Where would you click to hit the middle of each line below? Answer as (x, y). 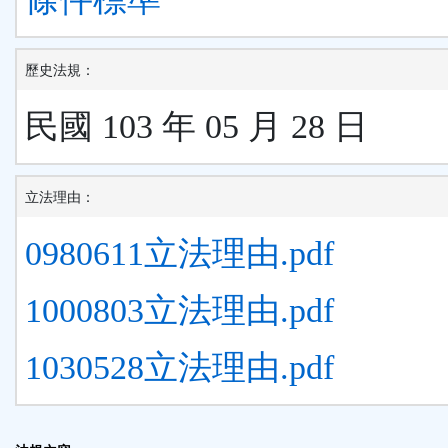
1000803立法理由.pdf (179, 311)
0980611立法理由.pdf (179, 254)
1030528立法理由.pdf (179, 368)
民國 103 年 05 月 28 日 (196, 127)
